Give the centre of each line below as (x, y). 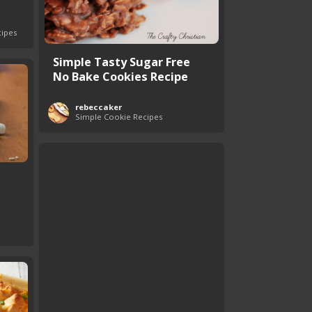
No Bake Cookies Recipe (120, 76)
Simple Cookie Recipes (119, 117)
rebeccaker (99, 107)
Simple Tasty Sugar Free (122, 62)
